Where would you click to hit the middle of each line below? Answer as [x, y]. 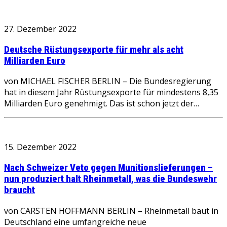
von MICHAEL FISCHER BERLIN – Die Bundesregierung [108, 81]
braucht [20, 190]
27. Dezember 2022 [40, 29]
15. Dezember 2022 [40, 147]
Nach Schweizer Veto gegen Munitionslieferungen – [108, 168]
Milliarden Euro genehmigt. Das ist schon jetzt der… [102, 104]
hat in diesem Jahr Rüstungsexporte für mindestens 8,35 [111, 92]
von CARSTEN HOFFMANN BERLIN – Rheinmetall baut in [111, 211]
